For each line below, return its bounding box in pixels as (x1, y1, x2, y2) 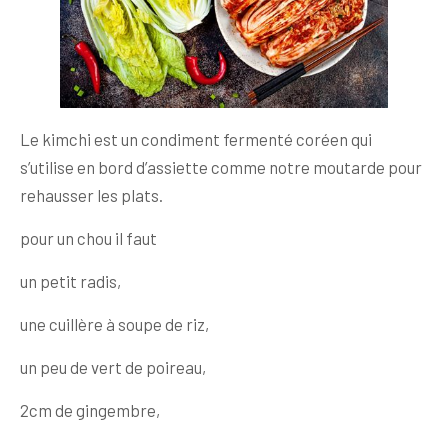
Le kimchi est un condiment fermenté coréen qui (20, 128, 372, 149)
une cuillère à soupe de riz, (20, 313, 209, 334)
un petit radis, (20, 270, 121, 291)
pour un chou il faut (20, 227, 157, 248)
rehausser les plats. (20, 184, 163, 205)
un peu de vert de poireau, (20, 356, 206, 377)
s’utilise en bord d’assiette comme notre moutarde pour (20, 156, 422, 177)
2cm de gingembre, (20, 399, 160, 420)
